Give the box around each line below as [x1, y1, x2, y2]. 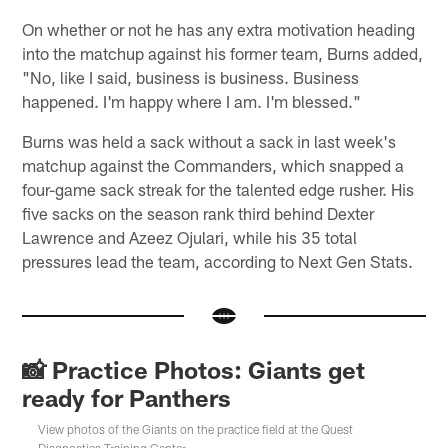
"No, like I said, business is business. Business [22, 67, 360, 88]
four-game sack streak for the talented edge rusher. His [22, 179, 415, 200]
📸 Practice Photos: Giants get [22, 354, 366, 384]
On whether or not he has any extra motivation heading [22, 19, 416, 40]
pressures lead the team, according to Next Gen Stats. [22, 251, 414, 272]
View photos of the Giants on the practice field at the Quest [38, 421, 354, 436]
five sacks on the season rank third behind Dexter [22, 203, 375, 224]
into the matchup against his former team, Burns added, [22, 43, 424, 64]
